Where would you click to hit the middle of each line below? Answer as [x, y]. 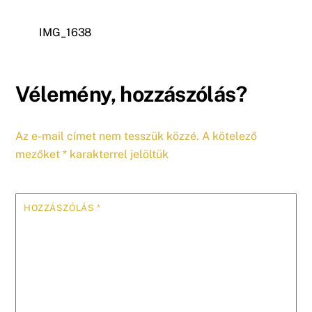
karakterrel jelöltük [118, 154]
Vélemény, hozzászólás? [131, 94]
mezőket [39, 154]
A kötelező [230, 136]
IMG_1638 [65, 33]
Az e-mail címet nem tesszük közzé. [108, 136]
